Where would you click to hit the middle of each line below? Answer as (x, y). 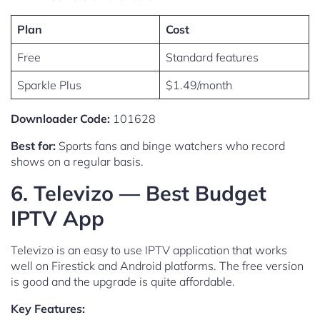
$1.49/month (199, 85)
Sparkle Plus (49, 85)
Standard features (212, 57)
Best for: (33, 146)
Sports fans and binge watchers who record (170, 146)
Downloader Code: (60, 119)
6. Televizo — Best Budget (139, 193)
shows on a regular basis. (77, 162)
